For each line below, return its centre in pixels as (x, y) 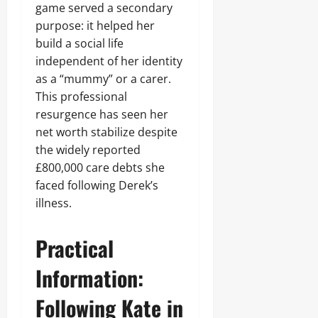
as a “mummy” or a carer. (103, 79)
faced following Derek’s (97, 185)
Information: (89, 278)
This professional (81, 97)
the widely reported (88, 150)
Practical (75, 248)
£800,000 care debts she (100, 168)
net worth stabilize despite (106, 132)
